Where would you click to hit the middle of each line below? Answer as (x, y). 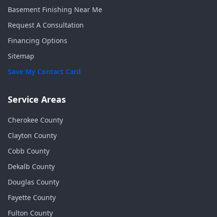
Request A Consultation (46, 25)
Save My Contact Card (44, 71)
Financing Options (38, 40)
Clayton (20, 135)
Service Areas (37, 99)
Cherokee (23, 120)
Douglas (21, 182)
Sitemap (21, 56)
